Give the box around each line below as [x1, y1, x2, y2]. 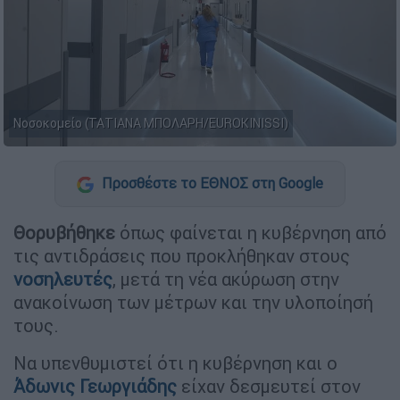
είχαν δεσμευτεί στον [177, 374, 361, 397]
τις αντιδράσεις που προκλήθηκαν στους [13, 244, 350, 267]
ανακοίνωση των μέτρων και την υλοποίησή [13, 290, 373, 313]
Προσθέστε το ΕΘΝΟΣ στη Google [98, 174, 323, 193]
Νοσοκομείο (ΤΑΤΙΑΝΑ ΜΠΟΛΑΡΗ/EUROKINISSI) [13, 115, 288, 132]
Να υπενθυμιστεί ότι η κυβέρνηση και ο [13, 351, 337, 374]
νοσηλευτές [13, 267, 112, 290]
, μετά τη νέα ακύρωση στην [112, 267, 339, 290]
